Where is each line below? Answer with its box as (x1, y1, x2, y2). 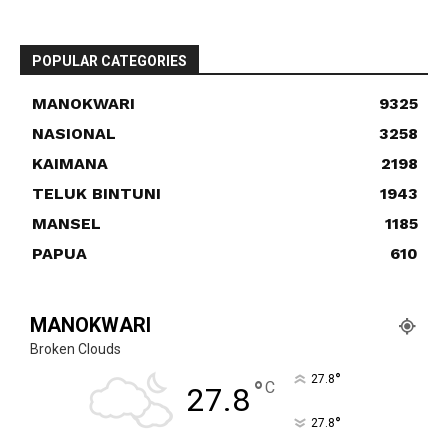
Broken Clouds (30, 341, 121, 358)
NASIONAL (32, 124, 116, 144)
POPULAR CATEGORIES (32, 53, 187, 70)
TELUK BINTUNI (32, 184, 161, 204)
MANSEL (32, 214, 101, 234)
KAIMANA (32, 154, 108, 174)
